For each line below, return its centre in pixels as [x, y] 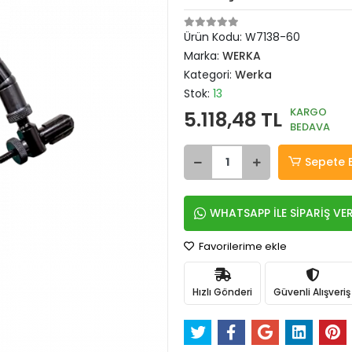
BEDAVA [310, 127]
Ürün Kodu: [214, 37]
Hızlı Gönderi [222, 291]
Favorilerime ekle [242, 246]
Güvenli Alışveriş [312, 291]
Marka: [203, 56]
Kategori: [209, 75]
